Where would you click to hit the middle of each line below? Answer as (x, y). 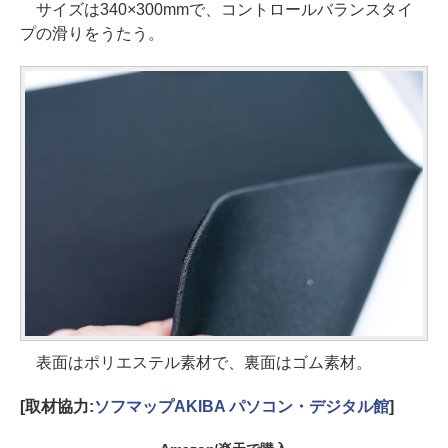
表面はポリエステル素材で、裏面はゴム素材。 (196, 362)
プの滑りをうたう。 (92, 33)
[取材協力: (57, 406)
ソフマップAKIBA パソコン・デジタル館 (241, 406)
